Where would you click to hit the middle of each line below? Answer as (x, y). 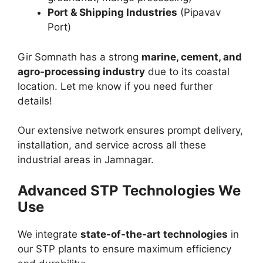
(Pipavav (199, 13)
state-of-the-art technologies (154, 234)
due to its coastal (187, 71)
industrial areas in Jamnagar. (86, 160)
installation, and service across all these (112, 145)
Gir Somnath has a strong (80, 57)
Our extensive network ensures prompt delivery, (130, 131)
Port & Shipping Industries (112, 13)
